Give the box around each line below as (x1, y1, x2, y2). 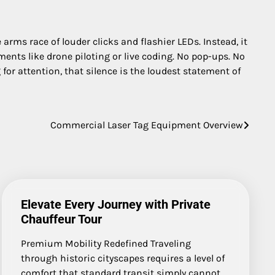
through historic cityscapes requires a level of (21, 252, 225, 264)
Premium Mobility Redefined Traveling (21, 237, 192, 249)
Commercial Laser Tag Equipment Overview (50, 119, 243, 131)
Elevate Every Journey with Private (21, 196, 211, 212)
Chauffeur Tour (21, 211, 103, 227)
